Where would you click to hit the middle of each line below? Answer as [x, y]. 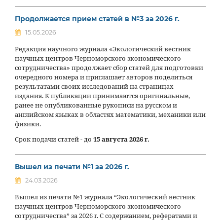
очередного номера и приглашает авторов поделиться [104, 77]
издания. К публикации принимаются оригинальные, [102, 96]
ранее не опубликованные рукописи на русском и [96, 105]
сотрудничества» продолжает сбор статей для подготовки [109, 68]
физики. [28, 124]
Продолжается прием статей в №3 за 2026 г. [97, 18]
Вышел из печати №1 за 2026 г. [72, 167]
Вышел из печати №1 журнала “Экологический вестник [105, 197]
